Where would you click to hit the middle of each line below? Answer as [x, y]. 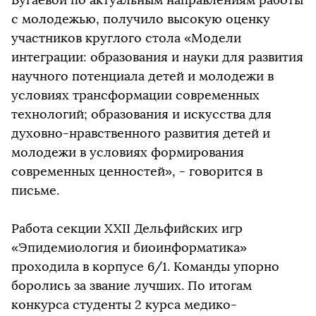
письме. [35, 190]
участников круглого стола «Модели [126, 38]
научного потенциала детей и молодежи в [142, 76]
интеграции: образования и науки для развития [157, 57]
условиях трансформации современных [135, 95]
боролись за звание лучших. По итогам [132, 285]
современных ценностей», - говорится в [137, 171]
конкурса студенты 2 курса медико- [124, 304]
